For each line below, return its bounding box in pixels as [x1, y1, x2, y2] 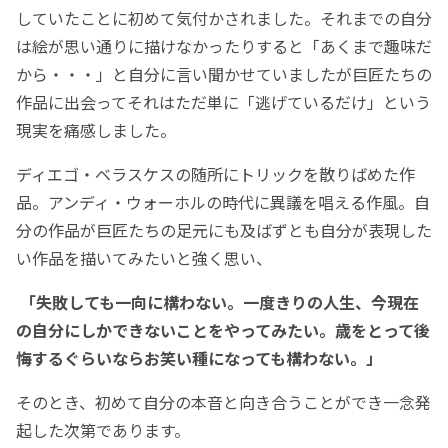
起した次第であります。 [16, 418, 190, 443]
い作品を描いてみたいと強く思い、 [16, 246, 272, 271]
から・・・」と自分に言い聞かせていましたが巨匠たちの [16, 62, 432, 87]
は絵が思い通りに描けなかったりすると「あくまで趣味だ [16, 34, 432, 59]
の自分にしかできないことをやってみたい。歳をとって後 [16, 318, 430, 343]
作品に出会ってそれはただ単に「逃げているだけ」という [16, 90, 431, 115]
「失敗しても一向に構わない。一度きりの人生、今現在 [20, 290, 419, 315]
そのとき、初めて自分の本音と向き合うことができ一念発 [16, 390, 431, 415]
